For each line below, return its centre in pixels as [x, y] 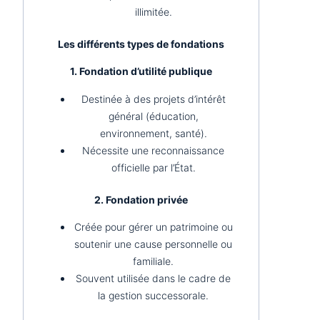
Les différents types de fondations [141, 44]
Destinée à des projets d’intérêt [153, 99]
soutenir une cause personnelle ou [154, 244]
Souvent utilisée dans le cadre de [154, 278]
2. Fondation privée [141, 199]
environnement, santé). [153, 133]
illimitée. [153, 12]
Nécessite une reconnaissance [154, 150]
